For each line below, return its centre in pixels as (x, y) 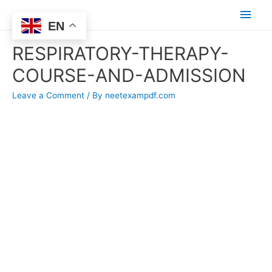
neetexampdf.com (140, 96)
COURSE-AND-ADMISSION (129, 76)
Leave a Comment (48, 96)
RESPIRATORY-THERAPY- (121, 54)
